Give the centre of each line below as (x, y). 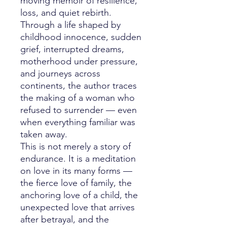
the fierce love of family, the (76, 183)
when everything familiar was (78, 122)
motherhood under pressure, (79, 61)
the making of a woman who (78, 98)
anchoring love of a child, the (79, 195)
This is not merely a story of (75, 146)
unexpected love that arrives (78, 207)
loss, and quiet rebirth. (66, 13)
